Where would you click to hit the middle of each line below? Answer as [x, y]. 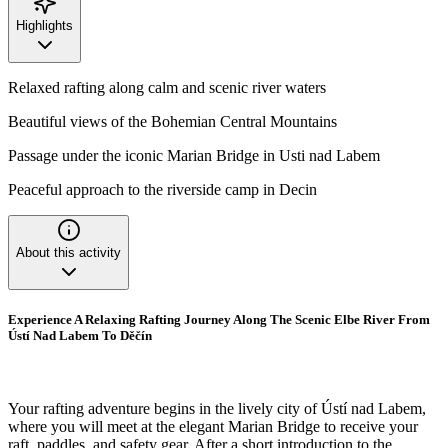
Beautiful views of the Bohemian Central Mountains [172, 121]
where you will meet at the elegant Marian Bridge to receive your [213, 427]
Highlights [44, 25]
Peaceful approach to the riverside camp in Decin [162, 189]
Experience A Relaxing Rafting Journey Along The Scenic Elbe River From [219, 320]
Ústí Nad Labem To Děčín [80, 336]
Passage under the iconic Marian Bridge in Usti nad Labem [194, 155]
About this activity [68, 252]
